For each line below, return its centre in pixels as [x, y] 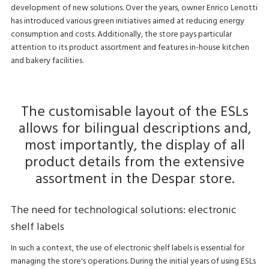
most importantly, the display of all [134, 146]
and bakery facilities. [47, 61]
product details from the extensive [134, 163]
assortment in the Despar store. [134, 180]
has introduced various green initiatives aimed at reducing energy [127, 22]
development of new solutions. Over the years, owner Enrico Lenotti [134, 8]
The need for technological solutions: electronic [123, 210]
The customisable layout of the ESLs [134, 113]
